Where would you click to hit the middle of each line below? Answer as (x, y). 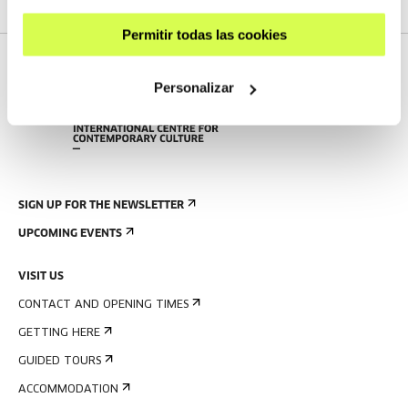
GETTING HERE (59, 333)
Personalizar (194, 87)
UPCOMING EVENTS (70, 234)
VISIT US (41, 277)
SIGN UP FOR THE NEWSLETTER (101, 206)
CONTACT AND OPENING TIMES (103, 305)
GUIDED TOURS (60, 362)
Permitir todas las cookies (204, 34)
